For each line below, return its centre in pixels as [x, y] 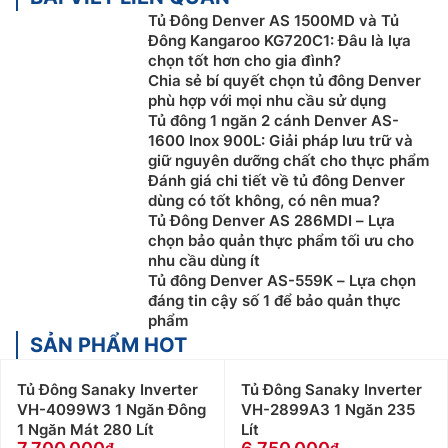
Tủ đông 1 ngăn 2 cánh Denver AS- [273, 121]
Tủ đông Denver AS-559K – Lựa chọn [282, 281]
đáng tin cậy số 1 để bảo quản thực [274, 301]
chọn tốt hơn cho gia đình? [244, 61]
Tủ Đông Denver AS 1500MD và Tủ [273, 21]
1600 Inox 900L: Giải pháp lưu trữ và [280, 141]
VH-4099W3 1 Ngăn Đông [111, 410]
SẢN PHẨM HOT [108, 345]
